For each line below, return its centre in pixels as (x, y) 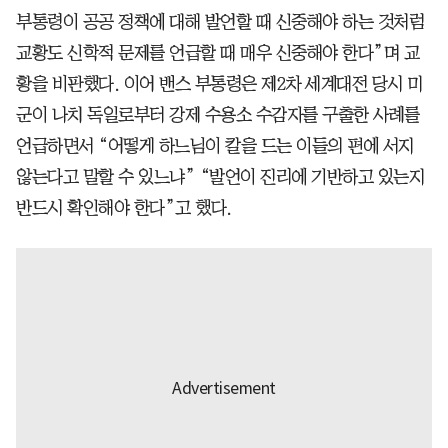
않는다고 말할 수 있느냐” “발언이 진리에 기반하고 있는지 (220, 176)
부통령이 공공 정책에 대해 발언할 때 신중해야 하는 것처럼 (220, 21)
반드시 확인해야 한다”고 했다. (124, 207)
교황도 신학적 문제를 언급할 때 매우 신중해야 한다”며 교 (217, 52)
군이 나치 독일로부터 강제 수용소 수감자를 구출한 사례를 (218, 114)
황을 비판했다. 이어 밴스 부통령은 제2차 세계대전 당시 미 (219, 83)
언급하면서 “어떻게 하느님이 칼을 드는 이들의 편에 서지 (215, 145)
